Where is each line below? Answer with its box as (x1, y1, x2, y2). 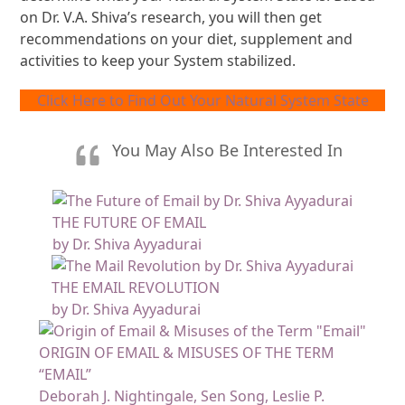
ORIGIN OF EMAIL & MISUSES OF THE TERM (39, 342, 334, 363)
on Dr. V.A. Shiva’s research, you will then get (20, 6, 323, 27)
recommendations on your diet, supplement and (20, 28, 353, 49)
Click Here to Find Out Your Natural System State (36, 89, 369, 110)
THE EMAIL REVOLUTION (52, 277, 220, 297)
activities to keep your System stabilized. (20, 50, 297, 71)
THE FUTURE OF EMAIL (52, 212, 206, 232)
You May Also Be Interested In (112, 138, 343, 161)
